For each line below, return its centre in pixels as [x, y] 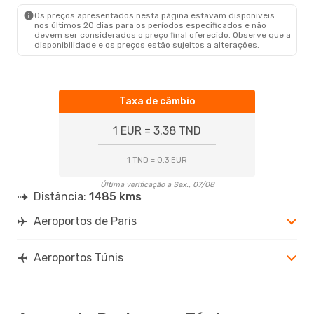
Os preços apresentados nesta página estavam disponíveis [155, 15]
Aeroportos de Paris [85, 221]
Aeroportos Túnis [78, 257]
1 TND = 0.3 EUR [157, 160]
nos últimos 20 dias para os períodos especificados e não [150, 25]
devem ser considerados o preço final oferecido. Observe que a [163, 35]
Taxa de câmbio [157, 101]
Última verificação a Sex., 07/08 [157, 184]
